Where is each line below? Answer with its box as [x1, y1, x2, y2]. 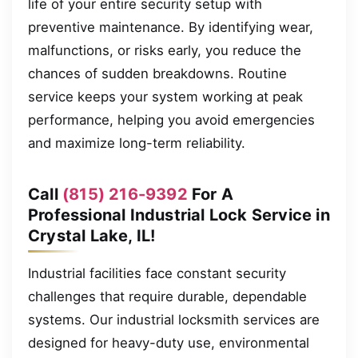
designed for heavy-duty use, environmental [28, 335, 309, 352]
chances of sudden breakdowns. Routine [28, 66, 287, 82]
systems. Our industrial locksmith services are [28, 312, 320, 328]
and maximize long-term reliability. [28, 135, 245, 152]
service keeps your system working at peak [28, 89, 303, 105]
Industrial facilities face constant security [28, 265, 286, 282]
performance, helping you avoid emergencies [28, 112, 315, 129]
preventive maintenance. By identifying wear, [28, 19, 313, 36]
